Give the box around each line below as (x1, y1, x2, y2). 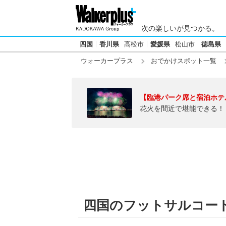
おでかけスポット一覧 (151, 57, 216, 65)
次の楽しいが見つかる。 (141, 24, 219, 32)
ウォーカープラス (81, 57, 133, 65)
